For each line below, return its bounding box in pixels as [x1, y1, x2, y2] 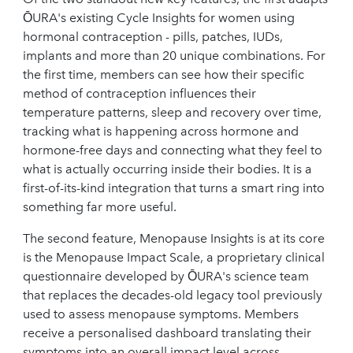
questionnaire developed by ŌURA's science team [23, 269, 309, 284]
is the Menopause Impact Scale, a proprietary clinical [23, 250, 325, 266]
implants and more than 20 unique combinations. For [23, 48, 325, 64]
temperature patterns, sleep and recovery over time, [23, 105, 321, 121]
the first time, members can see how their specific [23, 67, 304, 83]
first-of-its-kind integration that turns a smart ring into [23, 180, 325, 196]
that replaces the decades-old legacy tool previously [23, 288, 322, 303]
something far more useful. [23, 199, 176, 215]
